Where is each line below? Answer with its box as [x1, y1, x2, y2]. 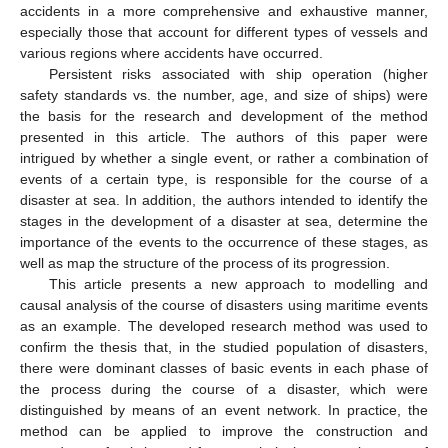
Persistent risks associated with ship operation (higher [48, 65, 428, 82]
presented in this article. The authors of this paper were [20, 128, 428, 145]
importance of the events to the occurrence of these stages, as [20, 233, 428, 250]
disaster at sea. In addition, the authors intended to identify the [20, 191, 428, 208]
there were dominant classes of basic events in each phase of [20, 359, 428, 376]
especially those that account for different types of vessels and [20, 23, 428, 40]
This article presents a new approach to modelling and [48, 275, 428, 292]
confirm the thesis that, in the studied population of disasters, [20, 338, 428, 355]
